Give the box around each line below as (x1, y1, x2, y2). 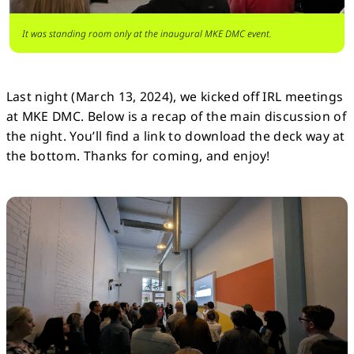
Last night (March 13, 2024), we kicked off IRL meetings (6, 88, 344, 106)
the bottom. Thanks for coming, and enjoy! (6, 147, 270, 165)
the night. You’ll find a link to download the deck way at (6, 127, 345, 145)
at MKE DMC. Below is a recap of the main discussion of (6, 107, 346, 126)
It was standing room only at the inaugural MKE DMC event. (21, 27, 272, 40)
